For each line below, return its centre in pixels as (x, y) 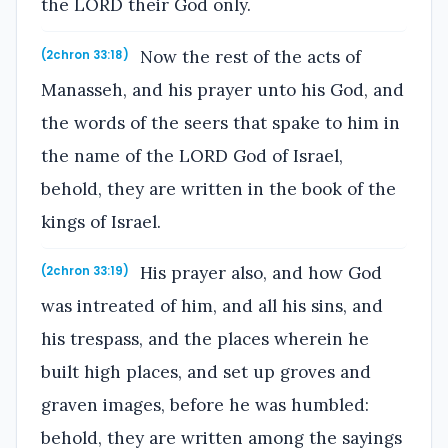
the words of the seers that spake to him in (220, 122)
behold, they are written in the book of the (218, 188)
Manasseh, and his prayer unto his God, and (222, 89)
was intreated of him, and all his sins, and (212, 306)
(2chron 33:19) (85, 271)
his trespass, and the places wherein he (205, 339)
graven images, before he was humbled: (205, 405)
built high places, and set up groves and (206, 372)
